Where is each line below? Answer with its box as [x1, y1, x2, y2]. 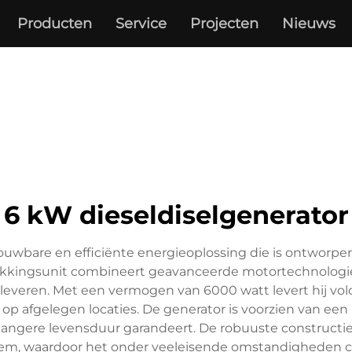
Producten [17, 15, 93, 32]
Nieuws [282, 15, 336, 32]
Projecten [190, 15, 259, 32]
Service [115, 15, 167, 32]
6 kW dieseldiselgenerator [3, 200, 349, 230]
